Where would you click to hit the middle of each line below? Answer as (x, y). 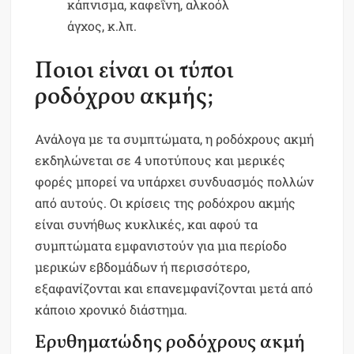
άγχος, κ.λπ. (102, 25)
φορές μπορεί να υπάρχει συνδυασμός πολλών (175, 182)
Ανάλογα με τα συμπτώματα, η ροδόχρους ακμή (175, 139)
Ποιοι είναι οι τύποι (135, 71)
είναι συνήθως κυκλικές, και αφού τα (147, 224)
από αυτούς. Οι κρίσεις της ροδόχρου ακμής (166, 203)
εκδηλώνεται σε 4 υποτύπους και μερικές (160, 160)
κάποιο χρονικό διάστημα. (111, 310)
